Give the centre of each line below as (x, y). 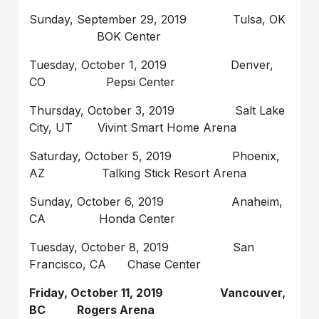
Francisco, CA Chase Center (115, 264)
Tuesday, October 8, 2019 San (142, 247)
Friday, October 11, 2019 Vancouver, (158, 292)
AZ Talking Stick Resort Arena (138, 173)
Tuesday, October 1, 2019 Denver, (152, 64)
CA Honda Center (103, 218)
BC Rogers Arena (92, 309)
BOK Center (95, 36)
